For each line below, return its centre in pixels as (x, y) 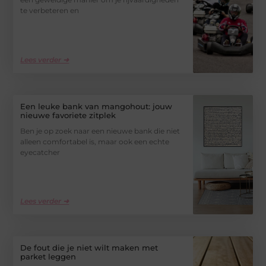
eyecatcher (40, 152)
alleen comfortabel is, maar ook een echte (95, 141)
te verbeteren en (50, 11)
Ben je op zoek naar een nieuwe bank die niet (100, 131)
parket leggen (48, 257)
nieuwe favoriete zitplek (68, 115)
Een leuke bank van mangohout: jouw (96, 106)
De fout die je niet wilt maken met (89, 248)
